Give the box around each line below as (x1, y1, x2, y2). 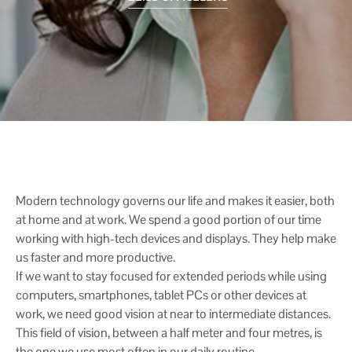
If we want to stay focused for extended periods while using (16, 267, 327, 284)
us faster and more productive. (16, 248, 175, 266)
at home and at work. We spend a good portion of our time (16, 211, 321, 228)
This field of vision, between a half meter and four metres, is (16, 324, 322, 341)
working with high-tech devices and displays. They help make (16, 229, 336, 247)
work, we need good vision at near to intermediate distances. (16, 305, 331, 322)
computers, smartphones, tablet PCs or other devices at (16, 286, 306, 303)
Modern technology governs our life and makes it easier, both (16, 192, 335, 209)
